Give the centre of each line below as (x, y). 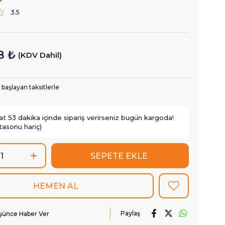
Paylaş (130, 213)
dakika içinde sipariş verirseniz (69, 118)
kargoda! (158, 118)
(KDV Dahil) (40, 55)
